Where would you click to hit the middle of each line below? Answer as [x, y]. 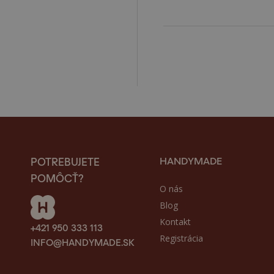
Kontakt [175, 222]
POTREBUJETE [65, 161]
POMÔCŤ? [57, 177]
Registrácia [181, 239]
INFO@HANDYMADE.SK [83, 241]
